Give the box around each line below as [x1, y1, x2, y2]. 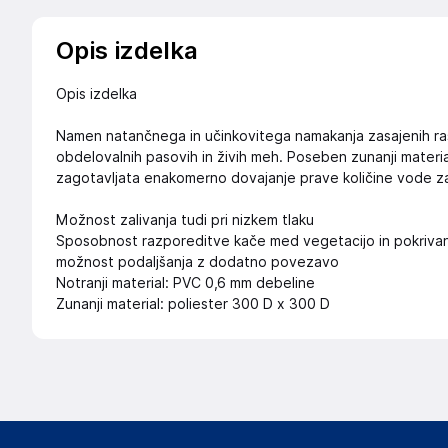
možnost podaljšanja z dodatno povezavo [56, 254, 339, 270]
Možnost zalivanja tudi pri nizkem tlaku [56, 212, 314, 228]
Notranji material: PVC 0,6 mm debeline [56, 275, 315, 291]
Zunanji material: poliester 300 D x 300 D [56, 296, 330, 312]
